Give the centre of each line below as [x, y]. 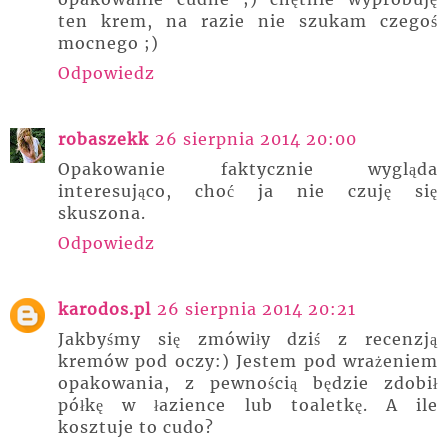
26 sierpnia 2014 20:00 [256, 139]
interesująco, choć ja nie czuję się [248, 191]
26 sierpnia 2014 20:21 [256, 309]
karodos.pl [104, 309]
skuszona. [102, 213]
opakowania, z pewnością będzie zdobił [248, 383]
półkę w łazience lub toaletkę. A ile [248, 405]
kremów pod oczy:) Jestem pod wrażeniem [248, 361]
